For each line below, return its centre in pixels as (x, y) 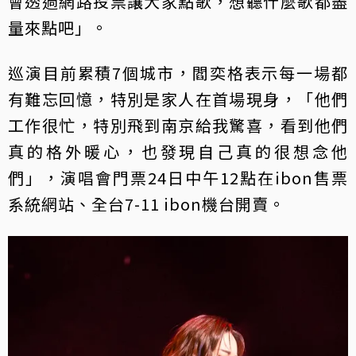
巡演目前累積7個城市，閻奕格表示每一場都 (178, 72)
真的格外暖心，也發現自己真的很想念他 (178, 151)
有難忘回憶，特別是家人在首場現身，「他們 (178, 99)
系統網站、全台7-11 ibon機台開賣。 (147, 203)
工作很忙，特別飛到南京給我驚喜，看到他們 (178, 125)
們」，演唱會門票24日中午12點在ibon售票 (178, 177)
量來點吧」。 (58, 27)
